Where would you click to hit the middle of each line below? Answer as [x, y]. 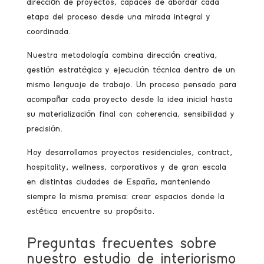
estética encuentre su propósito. [90, 211]
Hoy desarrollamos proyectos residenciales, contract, [129, 152]
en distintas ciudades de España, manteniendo [118, 182]
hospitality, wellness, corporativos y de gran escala [126, 167]
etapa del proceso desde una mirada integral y [118, 17]
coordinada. [48, 32]
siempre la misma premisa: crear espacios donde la [125, 197]
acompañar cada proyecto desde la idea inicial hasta [129, 99]
